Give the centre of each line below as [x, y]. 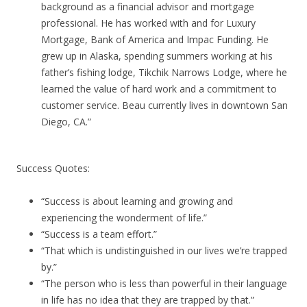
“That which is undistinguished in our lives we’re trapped [164, 250]
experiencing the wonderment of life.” [124, 218]
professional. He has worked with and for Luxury [148, 23]
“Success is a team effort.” [99, 234]
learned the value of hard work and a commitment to [159, 89]
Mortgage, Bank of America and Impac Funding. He [155, 39]
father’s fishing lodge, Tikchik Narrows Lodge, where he [164, 72]
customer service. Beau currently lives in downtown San [164, 105]
